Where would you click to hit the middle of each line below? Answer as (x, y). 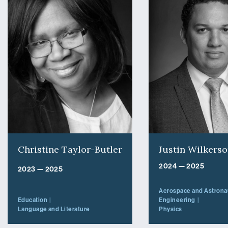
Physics (170, 209)
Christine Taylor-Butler (70, 149)
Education (33, 200)
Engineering (177, 200)
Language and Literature (54, 209)
